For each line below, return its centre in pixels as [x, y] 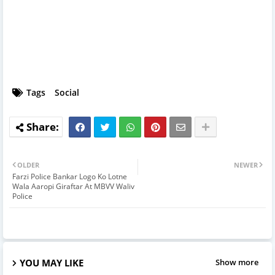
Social [67, 92]
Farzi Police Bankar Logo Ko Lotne [70, 176]
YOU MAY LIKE [52, 262]
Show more [237, 262]
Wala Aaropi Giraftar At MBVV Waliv [73, 186]
